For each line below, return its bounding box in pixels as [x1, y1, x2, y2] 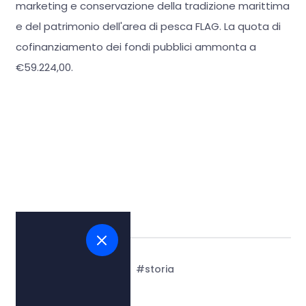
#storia [136, 262, 174, 277]
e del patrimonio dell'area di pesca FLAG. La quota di [15, 19, 281, 34]
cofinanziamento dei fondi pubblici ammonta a [15, 40, 256, 55]
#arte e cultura [50, 262, 128, 277]
